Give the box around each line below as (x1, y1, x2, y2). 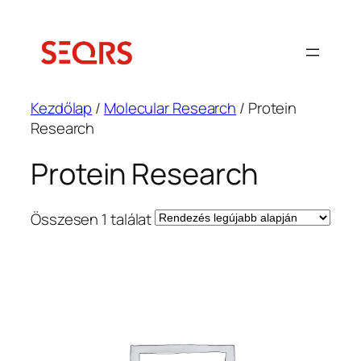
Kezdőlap (31, 97, 93, 118)
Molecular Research (103, 97, 237, 118)
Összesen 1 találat (31, 208, 152, 230)
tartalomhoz (6, 45, 87, 66)
